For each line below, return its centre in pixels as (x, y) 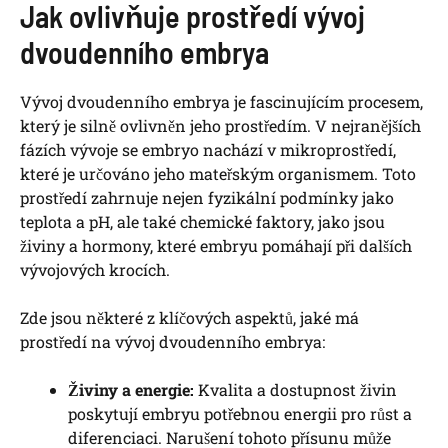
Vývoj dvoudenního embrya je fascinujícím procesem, (221, 102)
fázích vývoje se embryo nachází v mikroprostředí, (208, 150)
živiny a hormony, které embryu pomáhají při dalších (216, 246)
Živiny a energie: (131, 390)
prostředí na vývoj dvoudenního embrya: (172, 342)
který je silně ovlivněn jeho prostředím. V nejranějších (220, 126)
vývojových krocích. (95, 270)
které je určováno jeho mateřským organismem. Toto (218, 174)
